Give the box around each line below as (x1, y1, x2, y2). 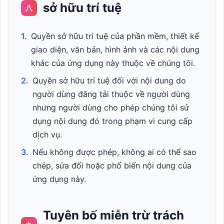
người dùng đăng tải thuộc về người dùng (32, 89, 190, 99)
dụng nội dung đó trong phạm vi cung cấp (32, 116, 192, 126)
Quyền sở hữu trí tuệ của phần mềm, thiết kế (31, 31, 199, 41)
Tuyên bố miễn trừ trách (43, 208, 184, 222)
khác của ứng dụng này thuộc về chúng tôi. (31, 58, 195, 68)
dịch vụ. (32, 129, 62, 139)
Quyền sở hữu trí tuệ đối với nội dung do (32, 75, 186, 85)
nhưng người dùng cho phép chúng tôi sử (32, 102, 189, 112)
